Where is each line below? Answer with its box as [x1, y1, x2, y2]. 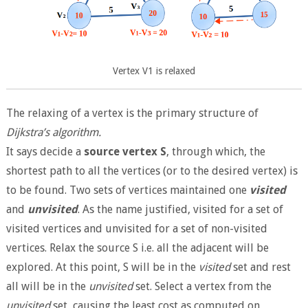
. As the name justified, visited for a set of [77, 203, 283, 217]
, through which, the [166, 145, 265, 159]
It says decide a [5, 145, 84, 159]
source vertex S [83, 145, 166, 159]
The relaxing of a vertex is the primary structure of [5, 107, 258, 120]
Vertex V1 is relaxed [112, 65, 195, 77]
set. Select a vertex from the [132, 280, 272, 294]
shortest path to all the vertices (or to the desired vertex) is [5, 164, 298, 178]
